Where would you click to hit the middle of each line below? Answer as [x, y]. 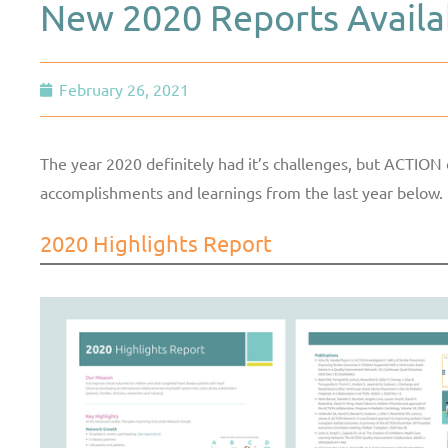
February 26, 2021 [124, 89]
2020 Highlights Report [156, 243]
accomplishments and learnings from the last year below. [241, 192]
